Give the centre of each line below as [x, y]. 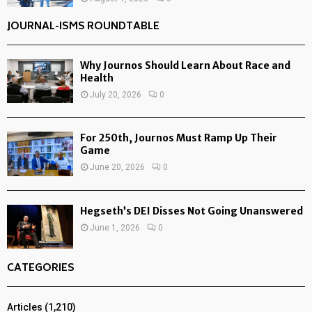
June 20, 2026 [117, 167]
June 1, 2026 [115, 227]
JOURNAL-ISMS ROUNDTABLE [83, 26]
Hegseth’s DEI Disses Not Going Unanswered [192, 211]
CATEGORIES [41, 268]
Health [97, 78]
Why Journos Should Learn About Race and [185, 65]
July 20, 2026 [116, 94]
